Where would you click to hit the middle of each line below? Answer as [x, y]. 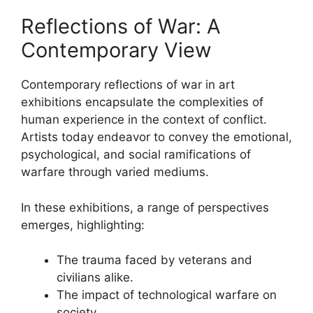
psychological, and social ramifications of [136, 154]
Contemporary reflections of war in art [128, 85]
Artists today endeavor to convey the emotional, [156, 137]
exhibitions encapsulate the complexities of [142, 102]
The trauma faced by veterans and [154, 260]
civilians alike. [95, 277]
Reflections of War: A [121, 26]
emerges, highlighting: [83, 225]
